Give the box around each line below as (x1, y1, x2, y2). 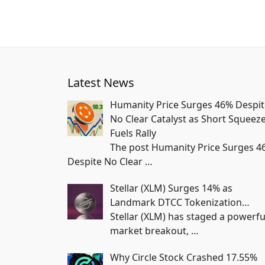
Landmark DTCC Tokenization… (110, 195, 250, 209)
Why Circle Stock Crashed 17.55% (110, 250, 257, 264)
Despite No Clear (67, 154, 145, 168)
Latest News (67, 74, 134, 91)
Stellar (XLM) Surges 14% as (110, 181, 232, 195)
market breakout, (110, 224, 191, 237)
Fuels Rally (110, 126, 156, 140)
